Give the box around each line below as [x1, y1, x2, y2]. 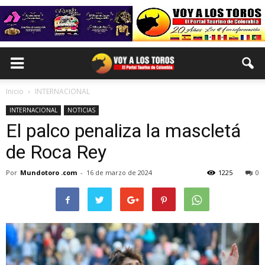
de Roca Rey [6, 141, 106, 163]
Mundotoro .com [20, 168, 77, 177]
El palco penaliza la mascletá [6, 119, 241, 142]
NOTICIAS [67, 106, 95, 114]
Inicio [6, 86, 24, 96]
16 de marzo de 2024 [86, 168, 152, 177]
